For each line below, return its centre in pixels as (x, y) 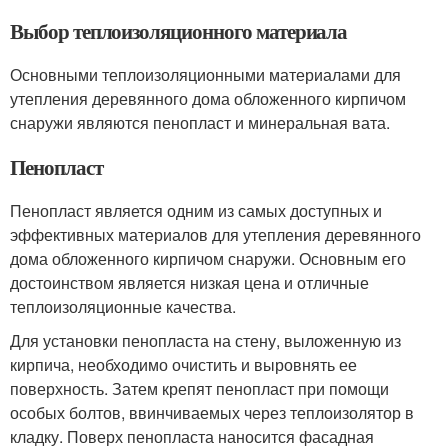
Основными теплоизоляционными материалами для (205, 74)
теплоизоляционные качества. (123, 306)
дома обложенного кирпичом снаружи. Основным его (208, 258)
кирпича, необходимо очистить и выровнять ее (183, 364)
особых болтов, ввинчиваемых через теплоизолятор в (212, 412)
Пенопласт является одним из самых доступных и (196, 210)
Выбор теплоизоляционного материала (179, 31)
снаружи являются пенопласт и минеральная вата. (200, 122)
